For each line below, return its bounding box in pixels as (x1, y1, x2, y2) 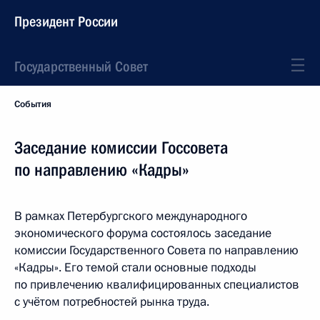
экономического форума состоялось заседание (14, 225, 271, 241)
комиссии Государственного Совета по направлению (14, 242, 299, 259)
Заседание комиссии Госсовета (14, 138, 228, 158)
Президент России (14, 13, 118, 30)
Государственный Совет (14, 58, 148, 75)
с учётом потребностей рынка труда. (14, 294, 209, 310)
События (14, 98, 51, 111)
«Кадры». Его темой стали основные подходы (14, 259, 256, 276)
